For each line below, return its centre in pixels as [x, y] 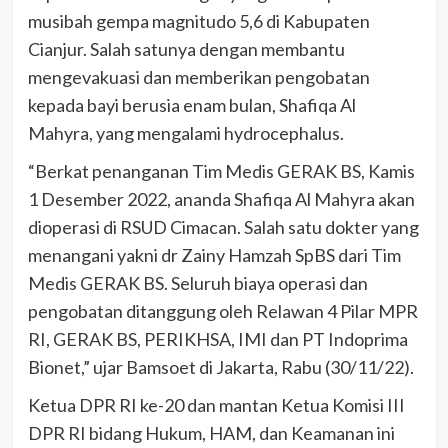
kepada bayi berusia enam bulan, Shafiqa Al [191, 105]
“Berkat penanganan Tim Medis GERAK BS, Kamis [221, 171]
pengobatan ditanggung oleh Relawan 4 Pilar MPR [222, 311]
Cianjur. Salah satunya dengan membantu [186, 49]
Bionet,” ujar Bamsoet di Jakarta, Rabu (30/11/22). [220, 367]
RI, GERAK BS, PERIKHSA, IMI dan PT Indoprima [217, 339]
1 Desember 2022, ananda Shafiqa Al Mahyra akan [221, 199]
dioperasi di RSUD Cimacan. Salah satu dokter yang [223, 227]
